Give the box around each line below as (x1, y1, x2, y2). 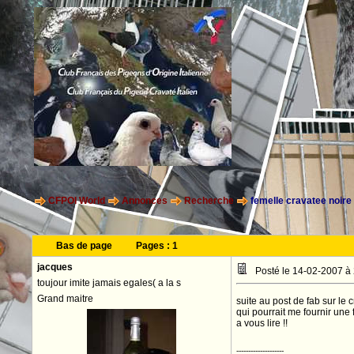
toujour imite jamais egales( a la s (36, 277, 181, 288)
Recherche (183, 195, 234, 207)
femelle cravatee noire (247, 195, 352, 207)
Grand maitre (36, 293, 93, 304)
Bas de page (55, 240, 112, 251)
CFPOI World (47, 195, 105, 207)
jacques (36, 262, 73, 273)
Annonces (121, 195, 168, 207)
